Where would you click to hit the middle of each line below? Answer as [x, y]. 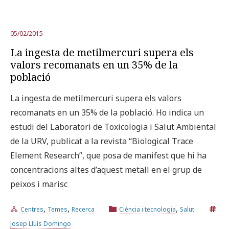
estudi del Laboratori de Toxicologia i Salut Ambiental [113, 127]
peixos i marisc [39, 184]
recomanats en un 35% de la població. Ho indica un [107, 112]
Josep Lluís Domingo [41, 223]
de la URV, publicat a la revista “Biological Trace [102, 141]
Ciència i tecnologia [147, 209]
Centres [32, 209]
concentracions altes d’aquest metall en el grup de [106, 169]
